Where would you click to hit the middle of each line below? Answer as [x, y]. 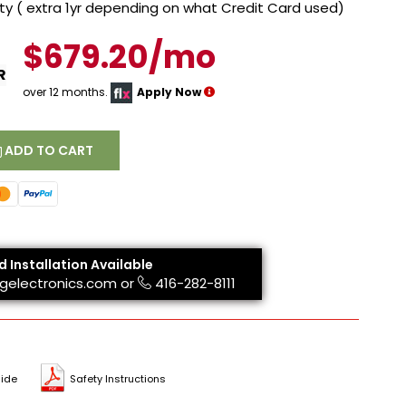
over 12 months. [66, 92]
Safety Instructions [118, 378]
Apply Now [169, 92]
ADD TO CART [48, 151]
